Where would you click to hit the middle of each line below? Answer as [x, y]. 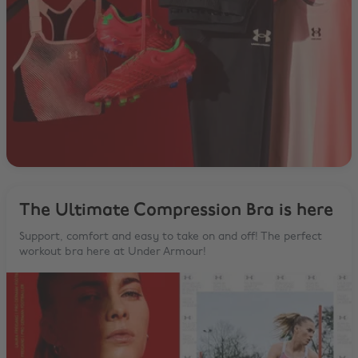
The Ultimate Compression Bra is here [176, 210]
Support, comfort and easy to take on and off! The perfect [171, 237]
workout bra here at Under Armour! [113, 252]
